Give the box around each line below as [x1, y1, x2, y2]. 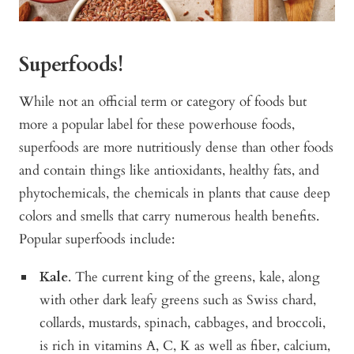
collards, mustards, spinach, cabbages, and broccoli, [40, 313, 326, 332]
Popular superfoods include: [19, 229, 175, 248]
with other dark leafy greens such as [40, 290, 247, 309]
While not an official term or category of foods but [19, 92, 307, 111]
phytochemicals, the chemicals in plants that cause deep [19, 183, 330, 202]
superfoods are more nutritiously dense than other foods [19, 137, 333, 156]
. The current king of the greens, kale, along [68, 267, 321, 286]
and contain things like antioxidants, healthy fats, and [19, 160, 319, 179]
